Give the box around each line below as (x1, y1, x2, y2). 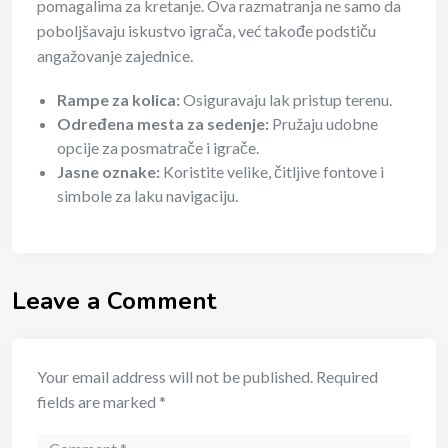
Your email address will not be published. (37, 367, 313, 387)
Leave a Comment (12, 285, 216, 318)
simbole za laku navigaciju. (57, 186, 238, 206)
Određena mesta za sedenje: (57, 114, 269, 134)
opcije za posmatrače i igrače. (57, 138, 259, 158)
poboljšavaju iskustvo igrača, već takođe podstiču (37, 21, 376, 41)
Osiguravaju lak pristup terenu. (180, 90, 392, 110)
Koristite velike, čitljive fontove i (160, 162, 384, 182)
